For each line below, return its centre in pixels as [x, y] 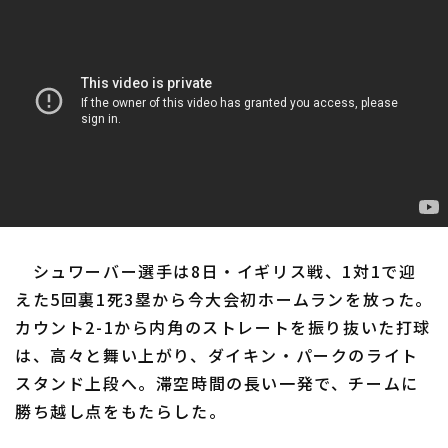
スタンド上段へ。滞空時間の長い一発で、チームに [217, 383]
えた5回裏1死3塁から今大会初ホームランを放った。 [224, 299]
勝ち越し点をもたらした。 [121, 411]
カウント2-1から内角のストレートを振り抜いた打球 [223, 327]
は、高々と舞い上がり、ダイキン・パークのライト [217, 355]
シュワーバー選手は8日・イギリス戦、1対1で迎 [216, 271]
